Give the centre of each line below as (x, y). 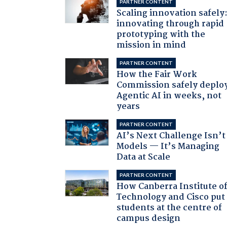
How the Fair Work (157, 74)
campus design (149, 218)
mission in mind (152, 45)
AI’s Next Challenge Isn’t (171, 136)
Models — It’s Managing (168, 146)
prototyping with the (161, 34)
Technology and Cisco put (171, 197)
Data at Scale (144, 157)
